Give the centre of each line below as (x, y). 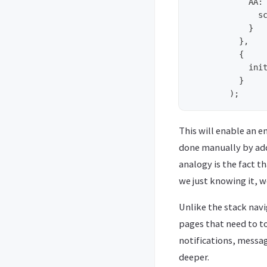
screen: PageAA (210, 15)
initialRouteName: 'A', (210, 67)
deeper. (194, 257)
